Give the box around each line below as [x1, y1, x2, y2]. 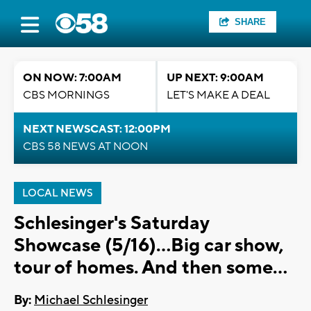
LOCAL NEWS [22, 187, 93, 200]
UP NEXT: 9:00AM [167, 71, 264, 85]
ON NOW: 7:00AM [23, 71, 121, 85]
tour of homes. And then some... [14, 255, 287, 280]
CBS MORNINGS [23, 88, 110, 102]
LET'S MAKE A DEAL [167, 88, 270, 102]
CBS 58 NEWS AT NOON [23, 140, 148, 153]
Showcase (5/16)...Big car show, [14, 233, 283, 258]
